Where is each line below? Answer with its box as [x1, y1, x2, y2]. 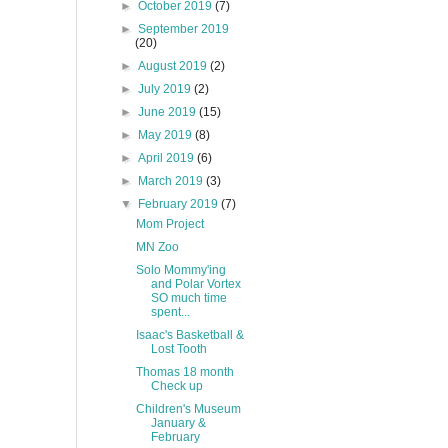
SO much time [150, 291, 227, 305]
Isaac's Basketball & [135, 328, 244, 342]
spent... [150, 305, 190, 319]
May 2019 [138, 128, 196, 142]
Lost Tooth [150, 342, 207, 356]
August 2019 [138, 59, 211, 73]
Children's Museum [135, 402, 241, 416]
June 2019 [138, 105, 200, 119]
